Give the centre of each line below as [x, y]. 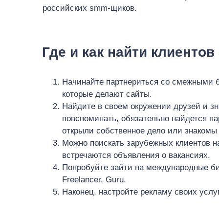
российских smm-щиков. [91, 8]
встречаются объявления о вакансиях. [136, 155]
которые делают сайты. [107, 94]
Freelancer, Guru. [94, 180]
